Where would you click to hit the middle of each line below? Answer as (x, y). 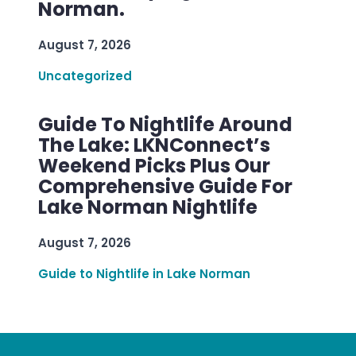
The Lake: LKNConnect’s (154, 145)
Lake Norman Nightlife (148, 207)
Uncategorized (85, 76)
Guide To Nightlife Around (165, 125)
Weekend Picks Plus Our (154, 166)
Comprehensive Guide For (165, 187)
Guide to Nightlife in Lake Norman (144, 274)
